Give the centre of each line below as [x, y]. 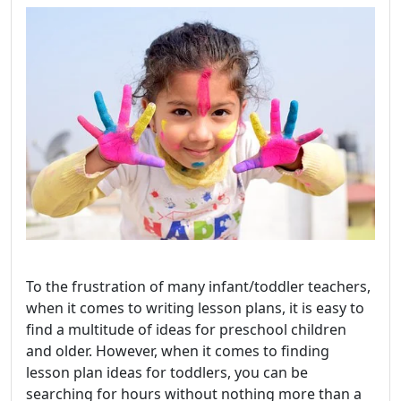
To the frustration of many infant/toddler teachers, [198, 286]
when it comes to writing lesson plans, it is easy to [195, 308]
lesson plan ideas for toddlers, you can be [167, 372]
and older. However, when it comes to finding [178, 351]
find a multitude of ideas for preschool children [186, 329]
